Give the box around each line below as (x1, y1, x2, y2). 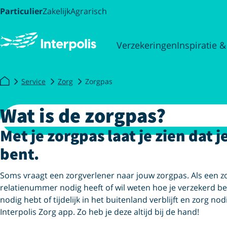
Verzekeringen (117, 39, 177, 51)
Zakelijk (43, 6, 70, 17)
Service (21, 76, 46, 86)
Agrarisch (70, 6, 107, 17)
